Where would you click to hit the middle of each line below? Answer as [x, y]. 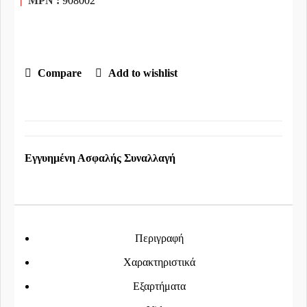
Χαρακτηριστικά [159, 262]
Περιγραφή [159, 238]
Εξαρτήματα [159, 286]
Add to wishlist [143, 73]
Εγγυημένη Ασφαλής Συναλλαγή [100, 158]
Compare [59, 73]
